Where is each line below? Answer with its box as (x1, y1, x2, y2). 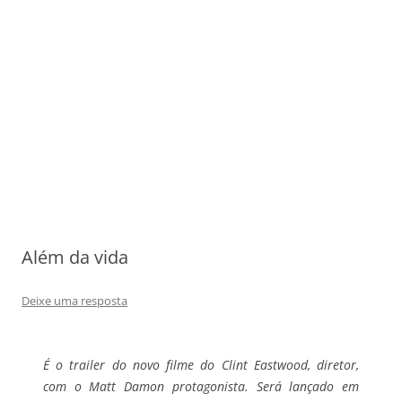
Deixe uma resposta (22, 292, 127, 309)
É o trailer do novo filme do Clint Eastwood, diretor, (43, 355, 359, 373)
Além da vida (22, 244, 128, 269)
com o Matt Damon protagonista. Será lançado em (43, 377, 359, 395)
